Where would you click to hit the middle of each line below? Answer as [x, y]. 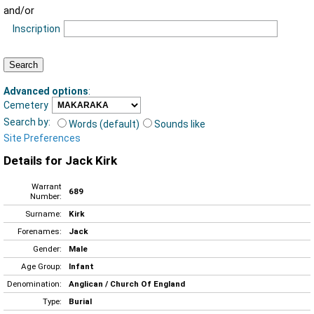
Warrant [47, 186]
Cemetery [26, 105]
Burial [80, 301]
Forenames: [40, 231]
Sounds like [180, 124]
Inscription [36, 29]
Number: [46, 196]
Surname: [43, 213]
